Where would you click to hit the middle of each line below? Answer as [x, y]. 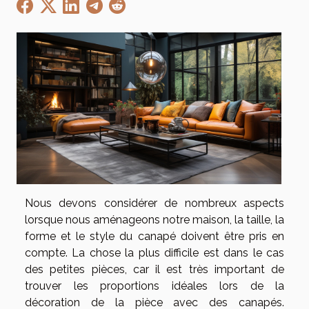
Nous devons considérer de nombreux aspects [154, 203]
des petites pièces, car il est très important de [154, 269]
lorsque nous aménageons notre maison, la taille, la [154, 219]
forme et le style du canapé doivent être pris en [154, 236]
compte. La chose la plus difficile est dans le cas [154, 252]
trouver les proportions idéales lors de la [154, 286]
